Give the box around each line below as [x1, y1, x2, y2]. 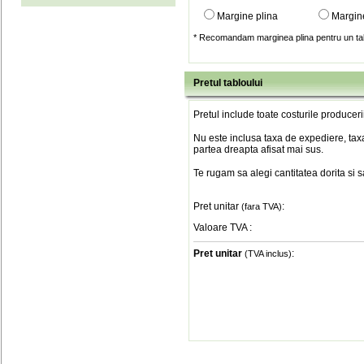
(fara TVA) [241, 201, 282, 211]
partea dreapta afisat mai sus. [193, 144, 323, 155]
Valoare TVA [193, 222, 249, 233]
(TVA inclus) [245, 249, 292, 258]
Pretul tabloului [193, 77, 262, 89]
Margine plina [217, 11, 278, 22]
